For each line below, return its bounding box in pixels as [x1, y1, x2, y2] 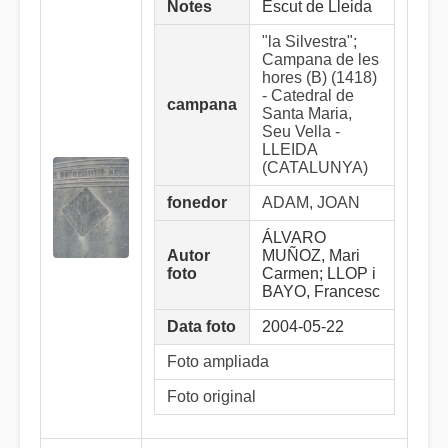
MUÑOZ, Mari [262, 247, 360, 264]
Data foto [167, 318, 236, 335]
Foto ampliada [167, 353, 269, 370]
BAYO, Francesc [262, 283, 380, 300]
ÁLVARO [262, 229, 326, 246]
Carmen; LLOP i [262, 265, 376, 282]
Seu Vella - [262, 123, 340, 140]
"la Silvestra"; [262, 33, 357, 50]
